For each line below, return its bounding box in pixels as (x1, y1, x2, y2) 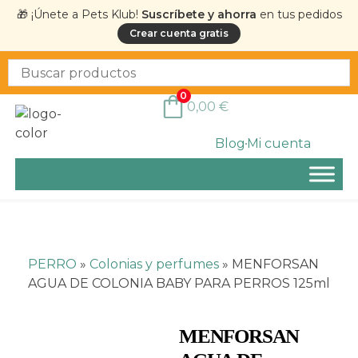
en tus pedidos (256, 7, 342, 22)
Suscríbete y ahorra (141, 7, 257, 22)
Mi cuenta (247, 136, 312, 151)
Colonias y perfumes (89, 257, 219, 272)
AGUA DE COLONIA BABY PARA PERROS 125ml (28, 276, 330, 291)
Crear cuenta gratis (129, 27, 229, 39)
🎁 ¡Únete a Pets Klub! (16, 7, 141, 22)
